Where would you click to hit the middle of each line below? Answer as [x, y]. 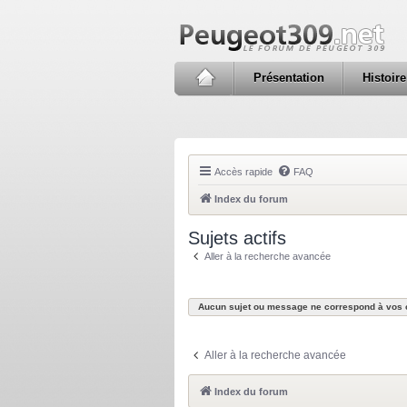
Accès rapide [243, 172]
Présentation [289, 78]
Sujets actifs [237, 238]
